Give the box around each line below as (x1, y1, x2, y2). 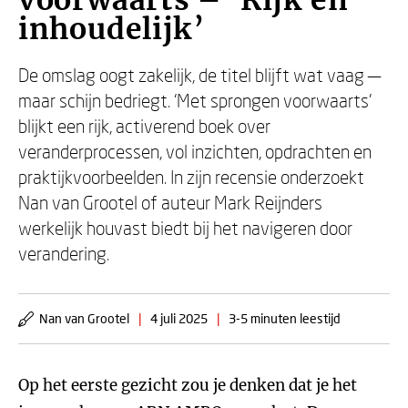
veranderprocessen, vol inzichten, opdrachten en (18, 140, 372, 162)
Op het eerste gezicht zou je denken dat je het (18, 375, 357, 395)
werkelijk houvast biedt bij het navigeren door (18, 217, 352, 239)
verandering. (18, 242, 109, 264)
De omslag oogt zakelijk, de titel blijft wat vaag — (18, 64, 381, 86)
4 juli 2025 (150, 311, 208, 326)
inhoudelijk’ (18, 11, 205, 47)
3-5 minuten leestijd (229, 311, 341, 326)
